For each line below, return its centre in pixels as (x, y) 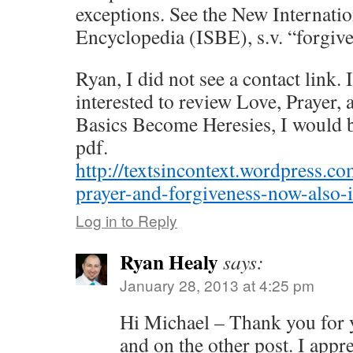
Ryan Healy (169, 262)
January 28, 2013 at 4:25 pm (217, 285)
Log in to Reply (126, 220)
